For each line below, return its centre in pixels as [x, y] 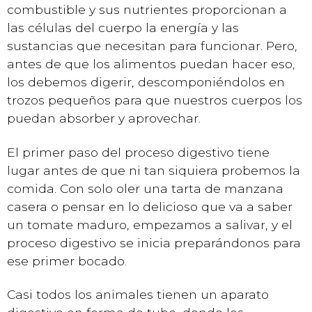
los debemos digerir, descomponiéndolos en [146, 82]
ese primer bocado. [67, 260]
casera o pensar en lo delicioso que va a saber [150, 206]
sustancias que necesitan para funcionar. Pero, [152, 46]
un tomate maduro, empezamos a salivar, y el [150, 224]
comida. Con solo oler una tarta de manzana [145, 188]
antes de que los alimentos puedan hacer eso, [151, 64]
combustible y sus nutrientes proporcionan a [147, 9]
